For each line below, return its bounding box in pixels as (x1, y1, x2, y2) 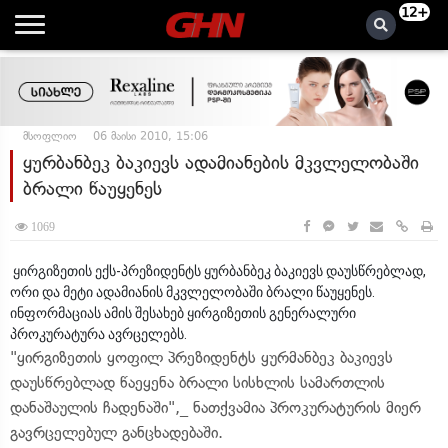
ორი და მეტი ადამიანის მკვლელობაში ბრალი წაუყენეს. (10, 284, 375, 300)
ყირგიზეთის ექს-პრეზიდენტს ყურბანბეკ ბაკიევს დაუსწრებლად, (10, 263, 426, 279)
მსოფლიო (23, 129, 77, 143)
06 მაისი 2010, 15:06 (93, 129, 208, 143)
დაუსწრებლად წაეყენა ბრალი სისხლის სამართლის (10, 373, 385, 392)
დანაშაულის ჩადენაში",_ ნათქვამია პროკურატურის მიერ (10, 398, 421, 417)
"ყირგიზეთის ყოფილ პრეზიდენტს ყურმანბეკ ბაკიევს (10, 348, 393, 367)
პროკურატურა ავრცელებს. (10, 326, 187, 342)
